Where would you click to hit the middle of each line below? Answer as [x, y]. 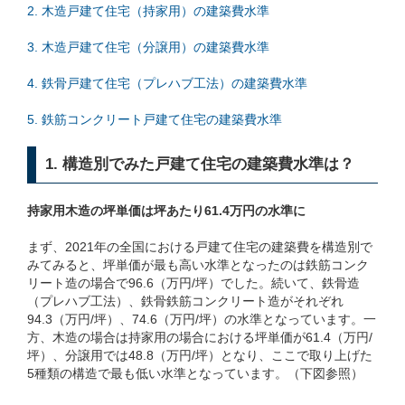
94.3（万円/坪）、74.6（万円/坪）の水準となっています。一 [202, 319]
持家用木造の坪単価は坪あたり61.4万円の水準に [166, 210]
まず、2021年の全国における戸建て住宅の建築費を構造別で [200, 246]
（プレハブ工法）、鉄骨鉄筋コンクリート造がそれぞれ [185, 301]
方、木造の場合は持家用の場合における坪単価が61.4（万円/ [200, 337]
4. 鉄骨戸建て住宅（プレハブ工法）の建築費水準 [167, 83]
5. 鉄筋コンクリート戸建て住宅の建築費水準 [155, 119]
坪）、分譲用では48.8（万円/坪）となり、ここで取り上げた [200, 355]
